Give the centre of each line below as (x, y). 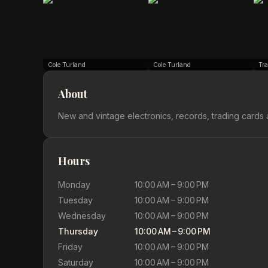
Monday (74, 185)
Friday (70, 247)
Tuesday (75, 200)
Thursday (78, 231)
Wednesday (82, 216)
